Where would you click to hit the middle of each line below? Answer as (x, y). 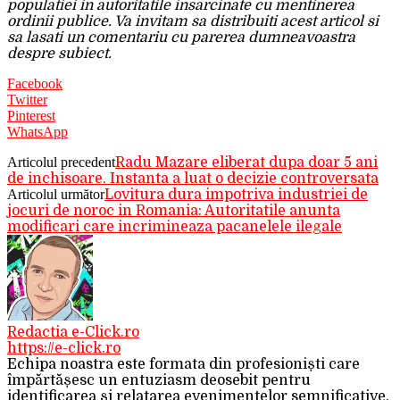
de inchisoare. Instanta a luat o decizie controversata (193, 179)
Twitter (27, 100)
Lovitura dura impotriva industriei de (236, 195)
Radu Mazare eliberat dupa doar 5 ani (246, 163)
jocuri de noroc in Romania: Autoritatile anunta (174, 211)
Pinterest (31, 116)
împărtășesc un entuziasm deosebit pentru (159, 381)
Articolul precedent (61, 162)
